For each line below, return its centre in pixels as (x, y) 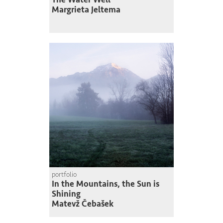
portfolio (64, 174)
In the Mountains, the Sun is (106, 184)
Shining (66, 194)
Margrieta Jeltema (86, 9)
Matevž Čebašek (83, 204)
